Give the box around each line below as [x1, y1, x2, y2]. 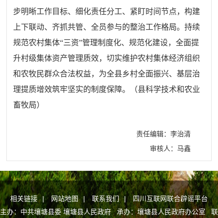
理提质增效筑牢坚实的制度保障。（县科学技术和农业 [13, 85, 200, 93]
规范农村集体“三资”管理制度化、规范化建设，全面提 [13, 38, 200, 47]
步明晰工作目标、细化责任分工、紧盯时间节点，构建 [13, 7, 200, 16]
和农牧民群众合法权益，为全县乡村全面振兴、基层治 [13, 69, 200, 78]
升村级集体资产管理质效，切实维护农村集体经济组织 [13, 54, 200, 62]
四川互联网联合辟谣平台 [133, 194, 208, 202]
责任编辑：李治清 [136, 129, 191, 138]
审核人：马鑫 [149, 144, 191, 152]
